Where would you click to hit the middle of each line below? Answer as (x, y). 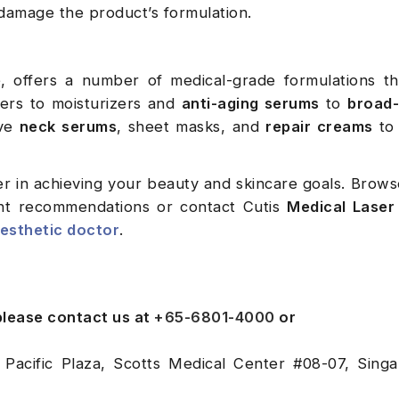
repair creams (319, 127)
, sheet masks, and (191, 127)
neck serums (68, 127)
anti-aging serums (250, 104)
